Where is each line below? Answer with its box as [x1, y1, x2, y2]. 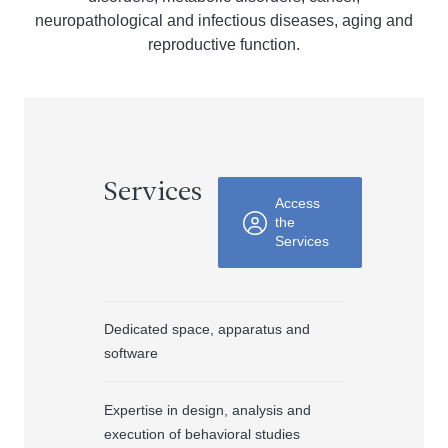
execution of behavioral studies [104, 426, 300, 442]
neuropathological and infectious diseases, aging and [35, 12, 413, 29]
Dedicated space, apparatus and [104, 321, 310, 337]
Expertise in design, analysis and [104, 402, 311, 418]
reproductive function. [148, 36, 300, 53]
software [104, 345, 158, 361]
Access [275, 195, 320, 211]
